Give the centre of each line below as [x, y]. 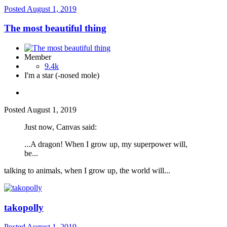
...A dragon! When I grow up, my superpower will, [106, 144]
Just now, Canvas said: [61, 127]
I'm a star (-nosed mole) [62, 75]
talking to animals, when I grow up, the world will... [87, 170]
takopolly [24, 207]
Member [38, 57]
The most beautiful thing [55, 28]
